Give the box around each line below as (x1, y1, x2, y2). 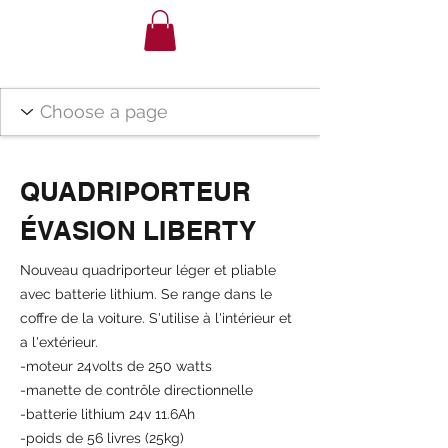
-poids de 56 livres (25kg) (20, 429, 184, 446)
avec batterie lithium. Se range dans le (20, 285, 272, 302)
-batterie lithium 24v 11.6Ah (20, 405, 195, 422)
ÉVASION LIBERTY (20, 214, 256, 246)
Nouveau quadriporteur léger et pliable (20, 261, 276, 278)
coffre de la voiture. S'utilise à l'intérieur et (20, 309, 292, 326)
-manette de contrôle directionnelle (20, 381, 253, 398)
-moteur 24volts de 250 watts (20, 357, 212, 374)
